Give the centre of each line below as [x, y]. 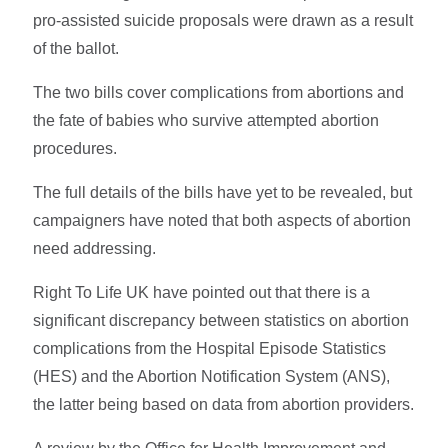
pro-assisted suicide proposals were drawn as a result [223, 20]
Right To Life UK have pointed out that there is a [202, 292]
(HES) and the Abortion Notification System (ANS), [212, 376]
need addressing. [95, 248]
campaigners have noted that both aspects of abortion [222, 220]
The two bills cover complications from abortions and [219, 92]
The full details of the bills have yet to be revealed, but [223, 192]
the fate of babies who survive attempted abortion [206, 120]
